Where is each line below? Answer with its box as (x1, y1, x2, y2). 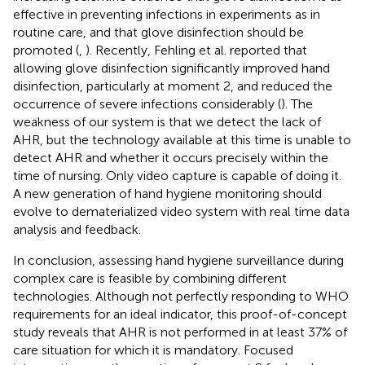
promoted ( (13, 42, 79, 58)
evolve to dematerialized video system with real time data (13, 203, 350, 219)
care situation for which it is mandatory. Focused (13, 341, 293, 358)
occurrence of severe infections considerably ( (13, 95, 281, 112)
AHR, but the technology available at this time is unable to (13, 131, 351, 147)
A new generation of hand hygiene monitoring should (13, 185, 322, 201)
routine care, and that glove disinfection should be (13, 24, 304, 40)
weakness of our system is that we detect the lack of (13, 113, 321, 130)
